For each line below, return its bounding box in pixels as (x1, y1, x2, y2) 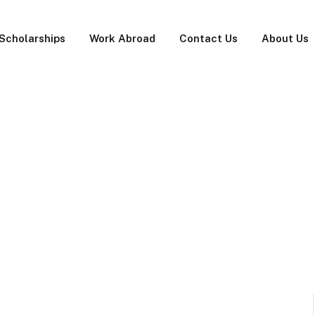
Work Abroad (89, 32, 155, 44)
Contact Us (179, 32, 238, 44)
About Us (262, 32, 309, 44)
